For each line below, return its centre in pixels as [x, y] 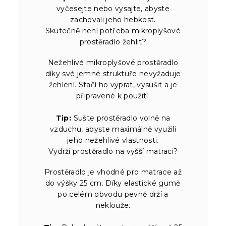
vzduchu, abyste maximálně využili [113, 129]
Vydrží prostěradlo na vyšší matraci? [113, 151]
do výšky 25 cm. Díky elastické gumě [113, 183]
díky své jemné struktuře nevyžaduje [113, 73]
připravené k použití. [113, 96]
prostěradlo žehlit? [113, 42]
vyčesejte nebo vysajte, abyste [113, 8]
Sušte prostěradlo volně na [121, 118]
